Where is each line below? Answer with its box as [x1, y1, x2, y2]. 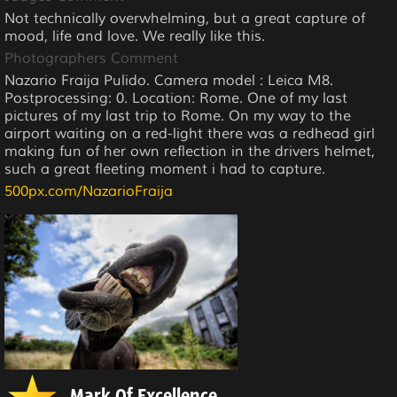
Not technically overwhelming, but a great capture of [4, 9, 365, 27]
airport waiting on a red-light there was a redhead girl [4, 124, 375, 143]
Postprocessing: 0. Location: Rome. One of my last [4, 89, 347, 107]
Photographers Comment [4, 49, 178, 67]
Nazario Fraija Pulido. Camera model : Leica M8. [4, 71, 333, 90]
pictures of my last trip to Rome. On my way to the [4, 106, 351, 125]
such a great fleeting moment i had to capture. [4, 160, 325, 178]
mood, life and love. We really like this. [4, 27, 265, 45]
